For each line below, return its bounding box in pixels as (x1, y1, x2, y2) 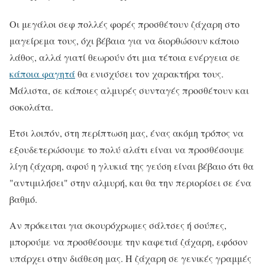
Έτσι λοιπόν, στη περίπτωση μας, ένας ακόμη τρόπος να (9, 126, 244, 139)
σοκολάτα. (9, 100, 53, 113)
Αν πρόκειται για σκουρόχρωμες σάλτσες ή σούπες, (9, 218, 227, 231)
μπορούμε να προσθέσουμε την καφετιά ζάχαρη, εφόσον (9, 235, 248, 248)
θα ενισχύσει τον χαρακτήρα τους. (75, 67, 224, 80)
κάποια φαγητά (9, 67, 75, 80)
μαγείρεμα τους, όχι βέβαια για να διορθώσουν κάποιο (9, 34, 239, 47)
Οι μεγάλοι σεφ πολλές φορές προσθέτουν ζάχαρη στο (9, 17, 240, 30)
